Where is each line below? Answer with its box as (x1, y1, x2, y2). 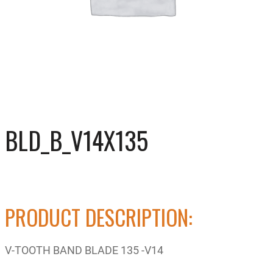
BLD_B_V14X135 (5, 122, 148, 158)
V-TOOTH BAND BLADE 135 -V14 (5, 242, 163, 257)
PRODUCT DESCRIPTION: (5, 200, 193, 233)
